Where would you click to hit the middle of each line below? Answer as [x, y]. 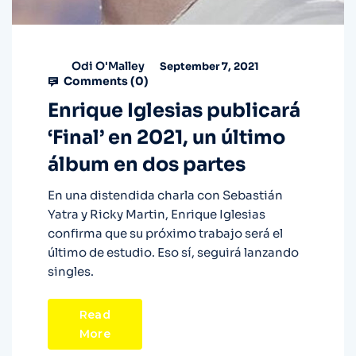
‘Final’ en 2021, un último [166, 138]
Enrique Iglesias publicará [174, 111]
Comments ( [98, 81]
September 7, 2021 [208, 66]
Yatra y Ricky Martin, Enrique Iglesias [157, 215]
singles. [71, 272]
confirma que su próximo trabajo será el [165, 234]
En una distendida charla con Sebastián [165, 195]
